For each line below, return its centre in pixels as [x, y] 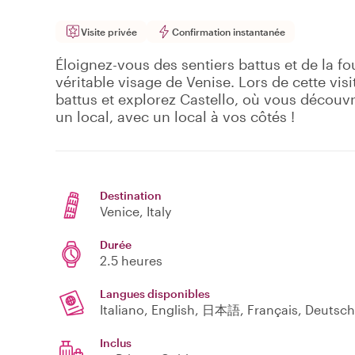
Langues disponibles [155, 294]
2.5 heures [131, 261]
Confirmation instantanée [229, 32]
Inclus [116, 343]
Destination [131, 196]
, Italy [155, 212]
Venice [120, 212]
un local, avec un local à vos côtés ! [175, 117]
